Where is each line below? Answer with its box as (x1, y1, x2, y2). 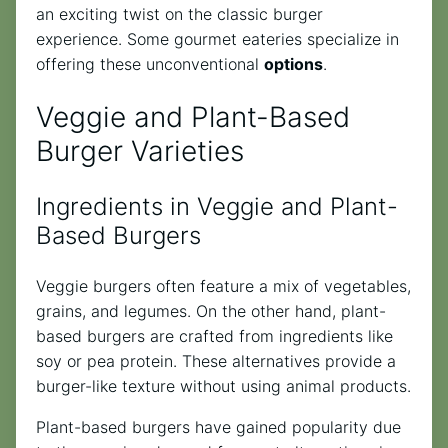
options (264, 53, 323, 74)
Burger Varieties (36, 134, 244, 169)
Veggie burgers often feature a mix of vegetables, (36, 276, 411, 297)
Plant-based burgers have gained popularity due (36, 417, 401, 438)
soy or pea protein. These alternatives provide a (36, 351, 396, 372)
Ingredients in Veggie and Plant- (36, 192, 398, 222)
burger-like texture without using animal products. (36, 376, 411, 397)
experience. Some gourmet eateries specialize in (36, 28, 399, 49)
